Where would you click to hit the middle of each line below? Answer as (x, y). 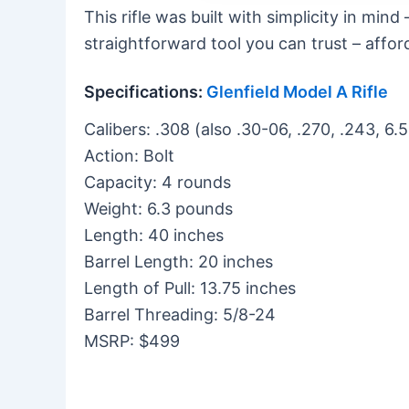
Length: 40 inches (154, 235)
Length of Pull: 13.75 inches (190, 288)
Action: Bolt (129, 155)
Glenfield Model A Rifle (297, 92)
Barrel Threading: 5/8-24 (180, 314)
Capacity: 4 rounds (157, 182)
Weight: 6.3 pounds (158, 208)
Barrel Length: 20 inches (178, 261)
